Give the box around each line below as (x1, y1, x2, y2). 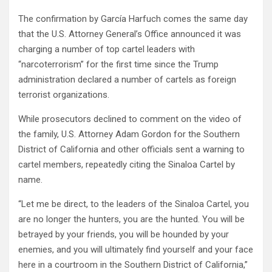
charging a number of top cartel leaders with (18, 43, 195, 55)
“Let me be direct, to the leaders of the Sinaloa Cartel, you (18, 198, 249, 209)
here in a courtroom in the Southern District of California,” (18, 259, 248, 270)
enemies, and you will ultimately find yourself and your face (18, 243, 253, 255)
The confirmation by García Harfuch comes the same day (18, 13, 248, 24)
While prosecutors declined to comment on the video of (18, 113, 242, 124)
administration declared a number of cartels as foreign (18, 73, 236, 85)
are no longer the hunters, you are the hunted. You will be (18, 213, 245, 225)
